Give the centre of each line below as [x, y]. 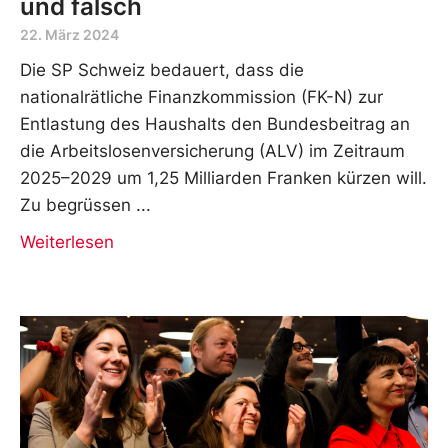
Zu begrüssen [75, 204]
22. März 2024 [69, 34]
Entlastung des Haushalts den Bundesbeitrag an [215, 123]
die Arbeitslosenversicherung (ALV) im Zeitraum [212, 150]
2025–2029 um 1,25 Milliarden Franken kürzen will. [223, 177]
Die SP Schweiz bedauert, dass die [162, 69]
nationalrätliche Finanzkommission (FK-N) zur [201, 96]
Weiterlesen [67, 241]
